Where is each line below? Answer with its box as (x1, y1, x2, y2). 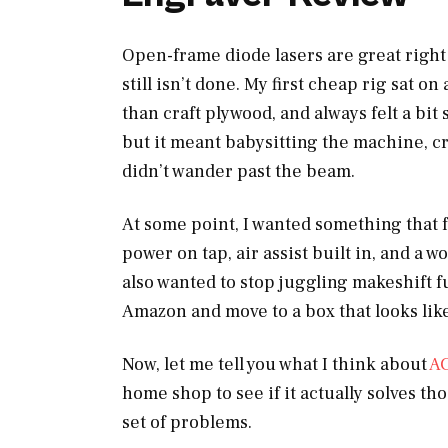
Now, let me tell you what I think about (122, 353, 429, 376)
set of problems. (122, 411, 252, 434)
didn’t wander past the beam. (122, 160, 355, 183)
